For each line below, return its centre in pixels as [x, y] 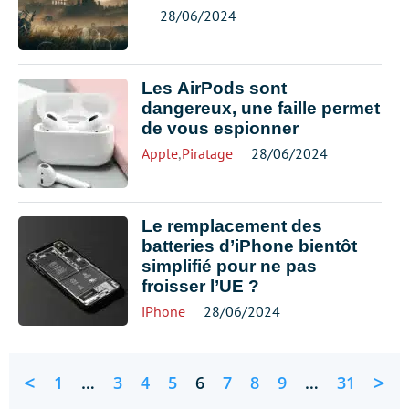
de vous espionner [220, 128]
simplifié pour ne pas [229, 266]
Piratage [207, 153]
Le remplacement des [232, 226]
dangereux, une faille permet [261, 108]
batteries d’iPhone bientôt [249, 246]
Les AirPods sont [214, 88]
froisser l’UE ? [200, 286]
